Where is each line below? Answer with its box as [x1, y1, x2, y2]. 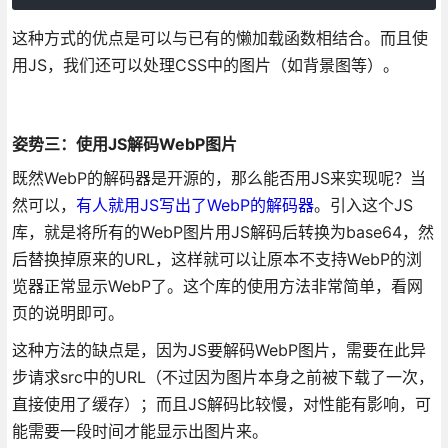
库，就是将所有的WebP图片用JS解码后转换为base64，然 [11, 222, 434, 243]
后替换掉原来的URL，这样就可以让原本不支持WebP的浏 [11, 249, 422, 270]
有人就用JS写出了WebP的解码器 [75, 195, 314, 216]
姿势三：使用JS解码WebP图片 [11, 134, 237, 155]
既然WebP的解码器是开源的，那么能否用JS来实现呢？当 [11, 168, 426, 189]
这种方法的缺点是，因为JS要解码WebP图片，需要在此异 [11, 340, 426, 361]
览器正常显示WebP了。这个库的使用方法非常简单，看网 [11, 276, 423, 297]
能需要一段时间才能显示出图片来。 [11, 421, 268, 442]
